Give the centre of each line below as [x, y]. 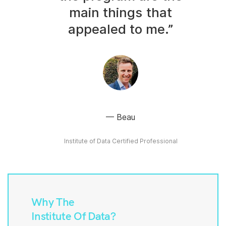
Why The [53, 202]
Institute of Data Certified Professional [121, 141]
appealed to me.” [121, 29]
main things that [121, 13]
